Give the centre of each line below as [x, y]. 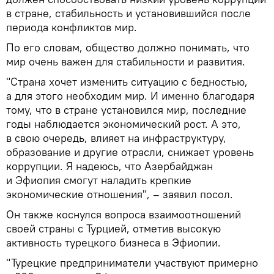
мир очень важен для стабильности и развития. [126, 61]
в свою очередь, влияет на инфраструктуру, [116, 138]
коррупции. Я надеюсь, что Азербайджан [109, 166]
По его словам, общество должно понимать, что [128, 47]
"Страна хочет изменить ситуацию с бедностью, [127, 81]
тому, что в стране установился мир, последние [126, 109]
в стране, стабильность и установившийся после [128, 13]
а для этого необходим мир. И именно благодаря [130, 95]
